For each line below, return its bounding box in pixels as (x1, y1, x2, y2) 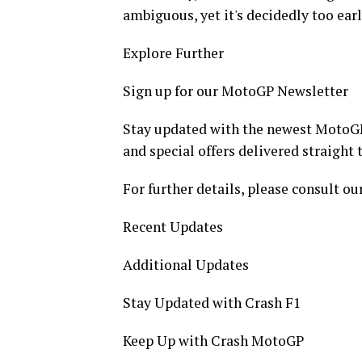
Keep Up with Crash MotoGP (123, 331, 304, 351)
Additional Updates (123, 255, 249, 275)
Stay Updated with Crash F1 (123, 293, 301, 313)
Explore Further (123, 44, 224, 63)
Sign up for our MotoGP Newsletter (123, 82, 348, 101)
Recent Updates (123, 217, 223, 237)
